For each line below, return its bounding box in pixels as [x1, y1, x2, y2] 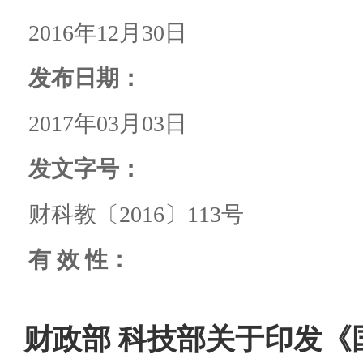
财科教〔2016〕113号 [28, 201, 244, 227]
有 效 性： [28, 246, 130, 272]
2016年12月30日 [28, 19, 187, 45]
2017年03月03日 [28, 110, 187, 136]
